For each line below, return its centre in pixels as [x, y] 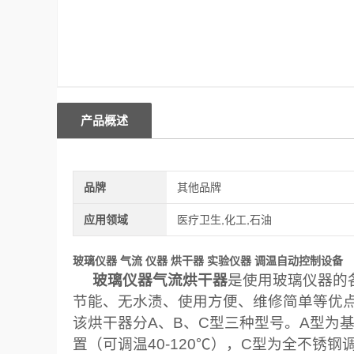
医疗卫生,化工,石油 [225, 220]
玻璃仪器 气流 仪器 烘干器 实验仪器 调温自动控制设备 [208, 261]
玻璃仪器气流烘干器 [160, 280]
